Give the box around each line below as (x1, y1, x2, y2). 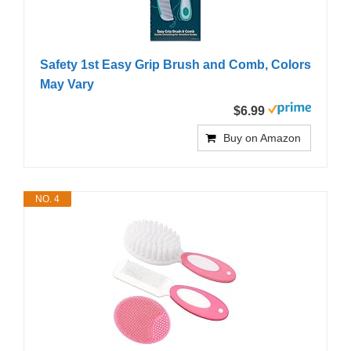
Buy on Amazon (223, 132, 301, 145)
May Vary (40, 78, 94, 92)
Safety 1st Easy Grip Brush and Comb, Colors (40, 58, 311, 72)
